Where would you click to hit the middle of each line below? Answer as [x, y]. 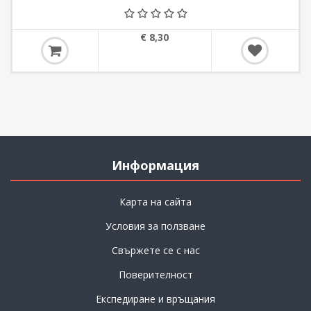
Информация [155, 166]
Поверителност [155, 275]
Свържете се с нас [155, 251]
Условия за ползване [155, 226]
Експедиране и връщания [155, 299]
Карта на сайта [155, 202]
